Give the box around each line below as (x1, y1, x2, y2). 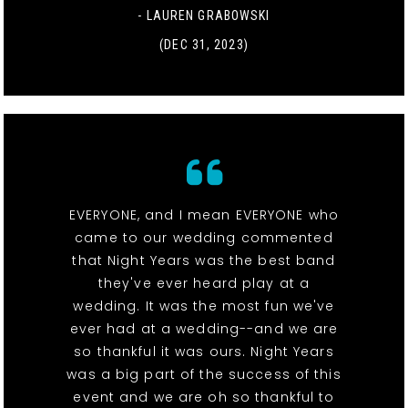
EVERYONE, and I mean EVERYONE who (69, 205, 339, 224)
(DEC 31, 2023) (159, 36, 249, 52)
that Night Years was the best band (72, 250, 336, 270)
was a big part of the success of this (66, 364, 342, 383)
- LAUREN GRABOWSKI (138, 7, 270, 23)
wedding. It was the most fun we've (73, 296, 335, 315)
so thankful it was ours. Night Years (74, 342, 334, 361)
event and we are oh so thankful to (73, 387, 335, 406)
